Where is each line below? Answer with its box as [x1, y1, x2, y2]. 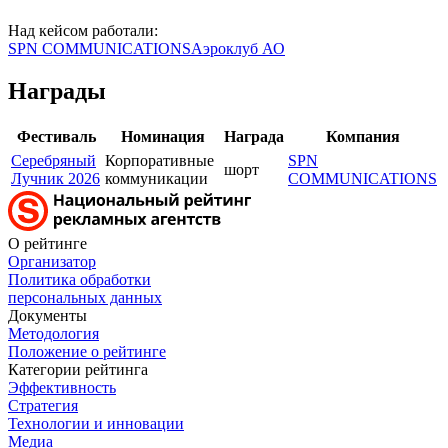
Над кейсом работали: [8, 21, 158, 39]
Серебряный [11, 151, 96, 169]
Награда [224, 127, 284, 145]
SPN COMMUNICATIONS [8, 39, 191, 57]
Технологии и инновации [8, 414, 184, 432]
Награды [8, 77, 106, 104]
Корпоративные [105, 151, 214, 169]
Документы [8, 306, 87, 324]
